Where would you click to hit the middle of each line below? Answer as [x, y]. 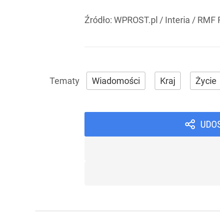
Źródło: [99, 20]
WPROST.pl [136, 20]
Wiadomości [116, 81]
